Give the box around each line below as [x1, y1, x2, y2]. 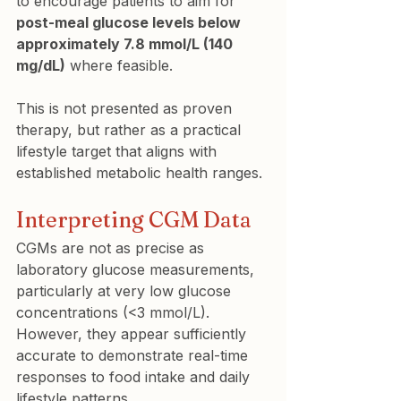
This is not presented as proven [16, 98, 236, 117]
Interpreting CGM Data [16, 206, 252, 233]
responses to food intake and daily [16, 367, 254, 386]
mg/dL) [16, 55, 65, 74]
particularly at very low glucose [16, 281, 235, 300]
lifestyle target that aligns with [16, 141, 221, 160]
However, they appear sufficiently [16, 324, 251, 343]
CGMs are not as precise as [16, 238, 209, 257]
